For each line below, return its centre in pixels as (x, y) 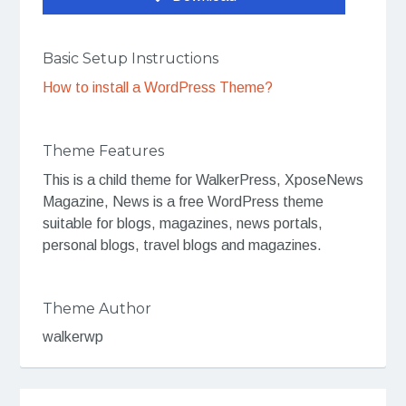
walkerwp (72, 337)
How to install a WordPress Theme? (157, 88)
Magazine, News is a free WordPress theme (183, 201)
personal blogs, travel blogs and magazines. (182, 245)
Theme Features (103, 151)
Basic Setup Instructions (130, 59)
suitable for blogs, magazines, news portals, (182, 223)
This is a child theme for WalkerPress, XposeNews (203, 179)
